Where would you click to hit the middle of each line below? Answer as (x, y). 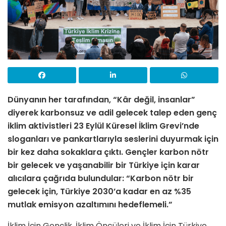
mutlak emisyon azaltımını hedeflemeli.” (90, 204)
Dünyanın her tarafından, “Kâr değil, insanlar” (101, 99)
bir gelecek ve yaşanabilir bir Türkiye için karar (104, 165)
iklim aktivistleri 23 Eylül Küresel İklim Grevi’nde (103, 126)
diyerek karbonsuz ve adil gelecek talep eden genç (112, 112)
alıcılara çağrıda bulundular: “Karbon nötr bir (101, 178)
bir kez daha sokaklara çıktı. (65, 152)
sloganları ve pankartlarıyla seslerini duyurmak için (113, 139)
